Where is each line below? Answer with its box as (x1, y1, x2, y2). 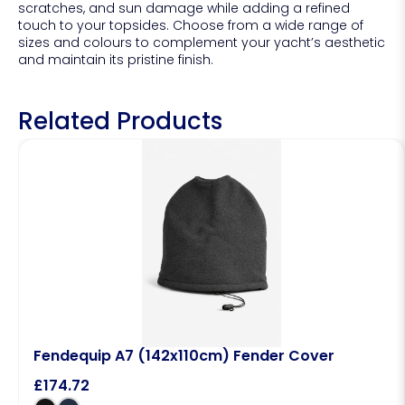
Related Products (18, 105, 222, 138)
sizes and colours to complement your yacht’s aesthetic (18, 33, 385, 52)
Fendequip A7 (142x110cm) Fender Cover (33, 345, 334, 367)
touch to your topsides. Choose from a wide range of (18, 16, 363, 35)
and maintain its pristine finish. (18, 51, 213, 70)
